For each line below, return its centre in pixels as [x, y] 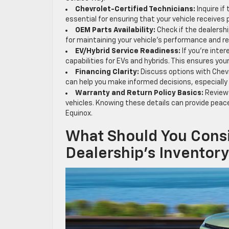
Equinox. [79, 113]
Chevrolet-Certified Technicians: [135, 9]
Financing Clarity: [107, 72]
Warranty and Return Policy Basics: [139, 93]
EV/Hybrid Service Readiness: [128, 51]
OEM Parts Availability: [115, 30]
